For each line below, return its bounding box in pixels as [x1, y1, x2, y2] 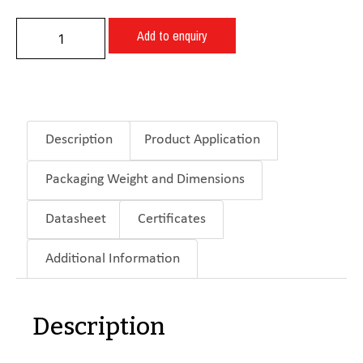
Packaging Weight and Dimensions [45, 172, 245, 188]
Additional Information [45, 250, 180, 267]
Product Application [143, 132, 260, 148]
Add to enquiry [137, 27, 207, 45]
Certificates [137, 211, 206, 227]
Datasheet [45, 211, 106, 227]
